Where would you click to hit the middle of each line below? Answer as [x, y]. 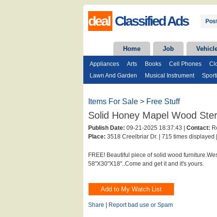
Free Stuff [163, 101]
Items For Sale [114, 101]
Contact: [198, 128]
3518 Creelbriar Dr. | [133, 137]
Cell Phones [185, 64]
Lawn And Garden [113, 76]
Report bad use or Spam [141, 205]
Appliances [104, 64]
